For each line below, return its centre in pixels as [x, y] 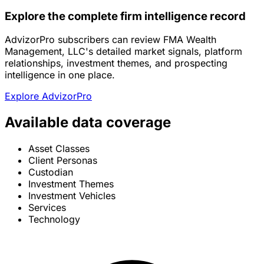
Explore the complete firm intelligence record [125, 16]
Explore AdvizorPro [48, 96]
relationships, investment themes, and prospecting [116, 63]
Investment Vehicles [72, 196]
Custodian [51, 172]
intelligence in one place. [60, 75]
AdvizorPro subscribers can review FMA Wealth [110, 40]
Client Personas [63, 161]
